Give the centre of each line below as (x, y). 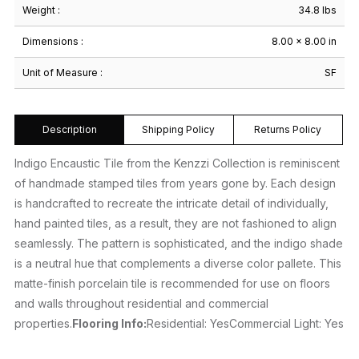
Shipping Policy (179, 130)
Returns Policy (288, 130)
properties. (43, 324)
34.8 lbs (317, 10)
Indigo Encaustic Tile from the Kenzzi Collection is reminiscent (177, 163)
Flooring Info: (109, 324)
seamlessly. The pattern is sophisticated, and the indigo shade (179, 244)
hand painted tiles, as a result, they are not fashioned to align (175, 224)
